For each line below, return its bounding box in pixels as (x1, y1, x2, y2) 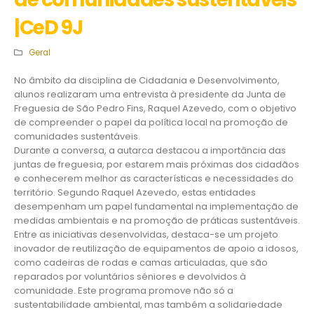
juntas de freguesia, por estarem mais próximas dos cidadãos (14, 158, 299, 171)
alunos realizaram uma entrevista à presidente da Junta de (14, 88, 286, 101)
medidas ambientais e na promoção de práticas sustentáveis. (14, 214, 300, 227)
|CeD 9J (14, 14, 83, 41)
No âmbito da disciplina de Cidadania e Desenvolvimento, (14, 74, 280, 87)
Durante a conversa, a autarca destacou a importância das (14, 144, 286, 157)
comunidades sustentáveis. (14, 130, 140, 143)
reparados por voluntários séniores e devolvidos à (14, 270, 246, 283)
